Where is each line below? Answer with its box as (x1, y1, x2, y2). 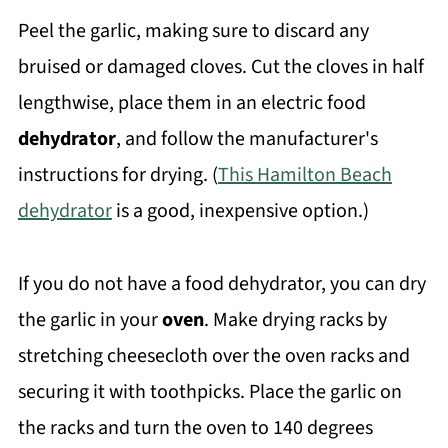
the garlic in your (17, 305, 162, 334)
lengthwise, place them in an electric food (17, 88, 366, 117)
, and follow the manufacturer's (115, 124, 378, 153)
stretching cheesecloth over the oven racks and (17, 341, 410, 370)
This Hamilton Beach (217, 160, 392, 189)
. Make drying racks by (203, 305, 387, 334)
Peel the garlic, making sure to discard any (17, 16, 369, 45)
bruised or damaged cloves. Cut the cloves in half (17, 52, 424, 81)
